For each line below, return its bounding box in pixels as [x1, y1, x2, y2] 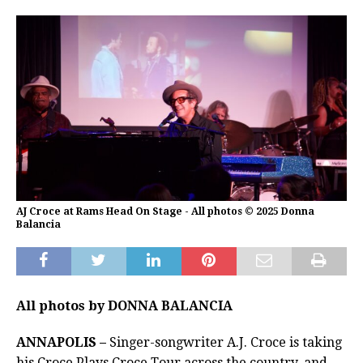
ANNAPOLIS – [16, 335, 106, 351]
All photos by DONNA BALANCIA [16, 298, 233, 314]
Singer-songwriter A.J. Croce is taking [106, 335, 342, 351]
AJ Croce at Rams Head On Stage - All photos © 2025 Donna [16, 206, 314, 218]
